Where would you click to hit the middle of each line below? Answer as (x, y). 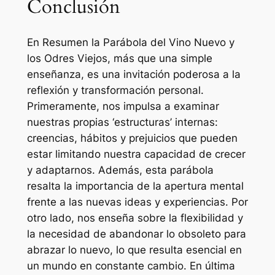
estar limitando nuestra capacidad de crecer (136, 154)
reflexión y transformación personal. (115, 90)
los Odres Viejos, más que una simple (119, 58)
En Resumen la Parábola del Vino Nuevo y (130, 42)
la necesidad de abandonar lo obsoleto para (136, 234)
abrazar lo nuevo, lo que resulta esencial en (134, 250)
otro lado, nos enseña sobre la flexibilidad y (135, 218)
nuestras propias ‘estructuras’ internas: (122, 122)
